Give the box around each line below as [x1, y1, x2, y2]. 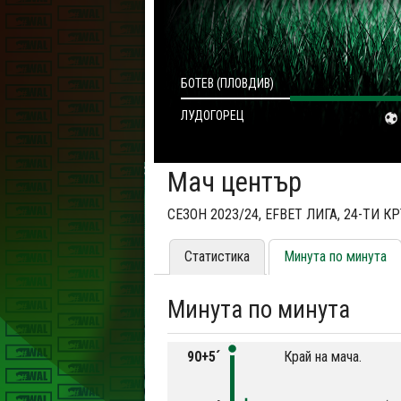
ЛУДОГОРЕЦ [181, 108, 244, 123]
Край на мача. [284, 348, 362, 366]
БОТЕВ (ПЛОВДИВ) [181, 76, 274, 90]
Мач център [167, 166, 302, 200]
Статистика [184, 248, 250, 266]
